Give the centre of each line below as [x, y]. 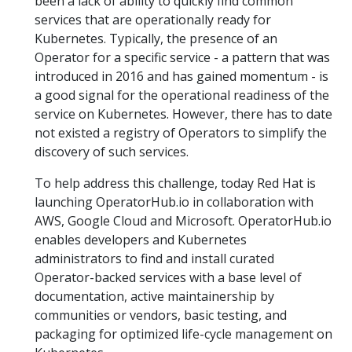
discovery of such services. [112, 152]
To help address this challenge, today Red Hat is [175, 183]
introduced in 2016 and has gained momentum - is [181, 76]
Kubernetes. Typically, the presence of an [156, 38]
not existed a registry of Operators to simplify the [181, 133]
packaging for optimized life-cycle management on [183, 334]
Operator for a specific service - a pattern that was [182, 57]
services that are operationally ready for [153, 20]
